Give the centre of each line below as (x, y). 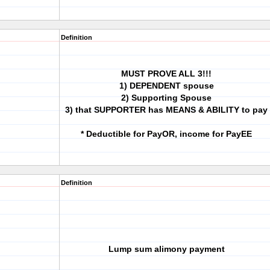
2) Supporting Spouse (166, 98)
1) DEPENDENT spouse (166, 86)
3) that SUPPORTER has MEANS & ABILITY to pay (166, 110)
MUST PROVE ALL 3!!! (166, 74)
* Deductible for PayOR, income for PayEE (166, 134)
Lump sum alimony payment (166, 249)
